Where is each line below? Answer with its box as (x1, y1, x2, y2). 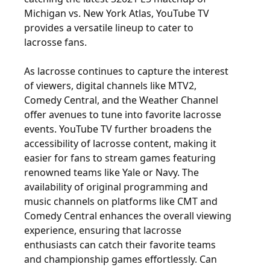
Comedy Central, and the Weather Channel (24, 93, 218, 107)
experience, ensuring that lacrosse (24, 224, 181, 237)
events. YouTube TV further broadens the (24, 122, 212, 136)
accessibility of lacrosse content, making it (24, 137, 216, 150)
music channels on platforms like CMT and (24, 195, 218, 208)
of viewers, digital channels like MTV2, (24, 79, 196, 92)
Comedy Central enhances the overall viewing (24, 209, 231, 222)
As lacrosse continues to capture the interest (24, 64, 228, 78)
